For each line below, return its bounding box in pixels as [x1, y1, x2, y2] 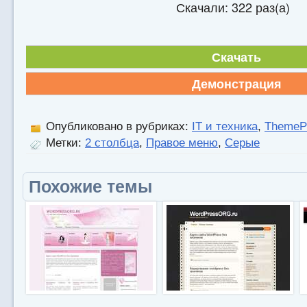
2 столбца [85, 136, 139, 149]
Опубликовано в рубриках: [42, 120, 192, 133]
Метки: [42, 136, 85, 149]
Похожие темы [29, 177, 152, 196]
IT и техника [192, 120, 258, 133]
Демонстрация [191, 75, 282, 93]
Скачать [212, 48, 261, 66]
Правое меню [146, 136, 218, 149]
